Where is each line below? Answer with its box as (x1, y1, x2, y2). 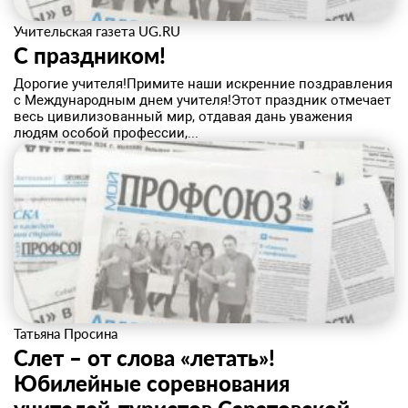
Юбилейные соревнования (14, 370, 290, 396)
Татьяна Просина (14, 325, 117, 342)
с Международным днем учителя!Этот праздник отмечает (14, 92, 391, 108)
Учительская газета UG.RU (14, 23, 180, 39)
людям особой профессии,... (14, 125, 199, 141)
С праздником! (14, 42, 166, 68)
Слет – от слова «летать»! (14, 344, 275, 371)
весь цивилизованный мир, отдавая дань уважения (14, 108, 352, 125)
